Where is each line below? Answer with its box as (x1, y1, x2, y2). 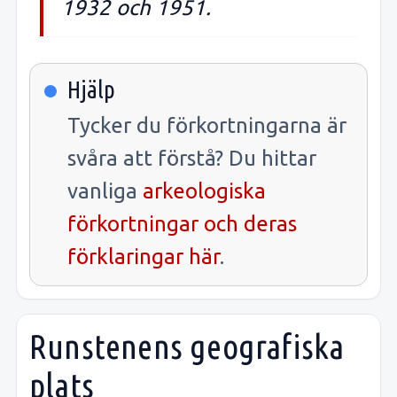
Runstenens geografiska (29, 326, 345, 365)
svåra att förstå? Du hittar (67, 145, 316, 170)
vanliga (67, 178, 143, 203)
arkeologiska (143, 178, 266, 203)
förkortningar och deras (67, 211, 297, 236)
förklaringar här (67, 244, 220, 269)
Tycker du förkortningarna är (67, 113, 346, 137)
